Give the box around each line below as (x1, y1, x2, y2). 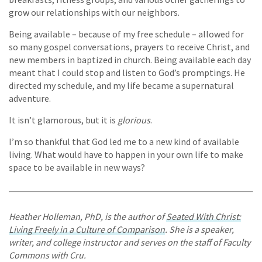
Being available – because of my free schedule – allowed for (9, 28, 244, 40)
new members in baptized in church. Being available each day (9, 54, 251, 66)
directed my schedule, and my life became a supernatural (9, 80, 234, 92)
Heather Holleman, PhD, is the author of (9, 211, 166, 223)
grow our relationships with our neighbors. (9, 6, 180, 19)
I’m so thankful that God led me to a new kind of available (9, 136, 239, 148)
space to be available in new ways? (9, 161, 145, 174)
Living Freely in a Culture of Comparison (9, 223, 165, 236)
